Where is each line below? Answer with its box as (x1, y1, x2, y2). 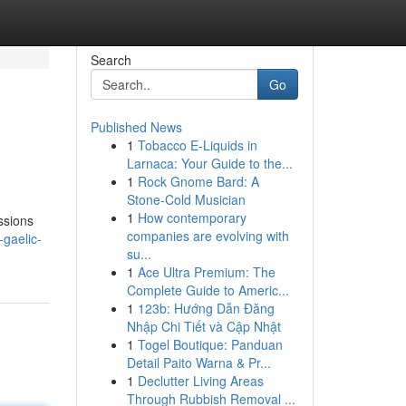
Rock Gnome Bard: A (137, 172, 259, 190)
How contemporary (137, 208, 246, 227)
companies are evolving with (126, 227, 289, 245)
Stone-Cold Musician (126, 190, 246, 208)
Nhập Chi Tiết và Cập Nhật (126, 317, 281, 335)
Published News (90, 118, 182, 136)
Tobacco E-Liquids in (137, 136, 257, 154)
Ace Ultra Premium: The (137, 263, 275, 281)
